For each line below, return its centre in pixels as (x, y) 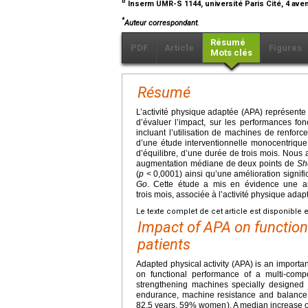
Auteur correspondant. (162, 23)
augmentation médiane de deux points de (217, 164)
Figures (285, 48)
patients (164, 245)
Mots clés (231, 53)
